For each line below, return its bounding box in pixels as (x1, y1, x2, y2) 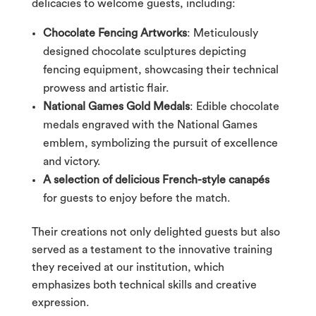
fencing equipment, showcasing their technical (42, 63, 279, 75)
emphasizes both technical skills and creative (31, 279, 257, 291)
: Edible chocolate (189, 100, 279, 112)
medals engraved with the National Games (42, 119, 257, 130)
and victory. (42, 155, 100, 167)
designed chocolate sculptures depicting (42, 45, 246, 57)
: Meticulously (186, 27, 258, 39)
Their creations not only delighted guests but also (31, 226, 280, 238)
